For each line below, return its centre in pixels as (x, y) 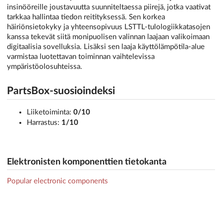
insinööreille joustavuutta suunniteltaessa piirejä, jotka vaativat (109, 7)
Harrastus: (43, 123)
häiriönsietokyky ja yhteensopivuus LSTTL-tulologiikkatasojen (109, 27)
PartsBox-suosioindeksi (61, 91)
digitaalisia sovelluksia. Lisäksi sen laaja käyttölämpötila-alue (106, 47)
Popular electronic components (57, 181)
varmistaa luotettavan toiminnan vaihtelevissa (81, 56)
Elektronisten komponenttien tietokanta (87, 162)
